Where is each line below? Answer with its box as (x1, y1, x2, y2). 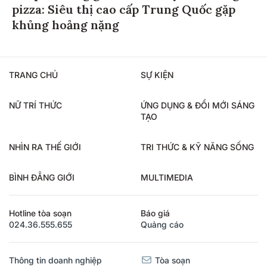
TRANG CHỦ (9, 68, 58, 79)
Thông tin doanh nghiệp (9, 253, 102, 264)
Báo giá (141, 206, 170, 217)
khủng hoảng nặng (12, 15, 119, 31)
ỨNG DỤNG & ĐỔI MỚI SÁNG (141, 98, 254, 109)
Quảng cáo (141, 218, 184, 228)
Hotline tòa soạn (9, 206, 72, 217)
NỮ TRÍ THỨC (9, 98, 62, 109)
